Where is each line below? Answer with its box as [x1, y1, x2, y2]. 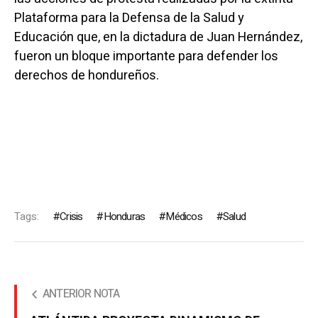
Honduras [103, 209, 146, 224]
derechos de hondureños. [13, 66, 159, 85]
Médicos [165, 209, 202, 224]
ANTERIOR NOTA [43, 285, 120, 302]
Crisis [60, 209, 83, 224]
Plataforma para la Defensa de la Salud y [13, 9, 244, 28]
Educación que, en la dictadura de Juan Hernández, [13, 28, 302, 47]
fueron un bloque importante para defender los [13, 47, 278, 66]
